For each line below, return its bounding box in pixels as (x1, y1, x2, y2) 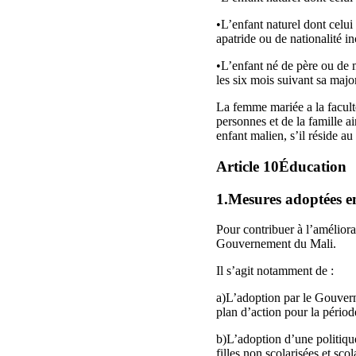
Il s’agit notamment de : (216, 264, 334, 278)
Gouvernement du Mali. (216, 237, 336, 251)
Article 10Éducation (216, 158, 346, 176)
